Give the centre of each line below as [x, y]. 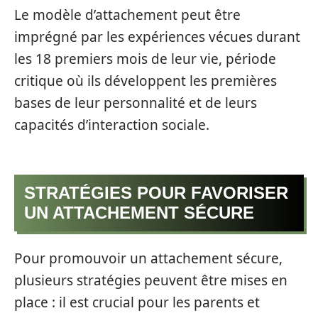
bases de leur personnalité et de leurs [136, 103]
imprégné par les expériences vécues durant [157, 37]
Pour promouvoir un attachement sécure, [148, 258]
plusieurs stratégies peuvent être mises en [151, 280]
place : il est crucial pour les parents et [137, 302]
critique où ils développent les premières [146, 81]
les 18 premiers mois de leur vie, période [145, 59]
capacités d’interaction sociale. [112, 125]
